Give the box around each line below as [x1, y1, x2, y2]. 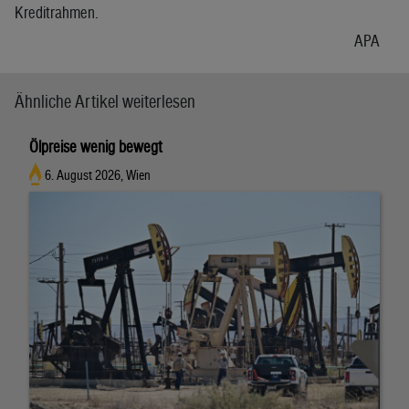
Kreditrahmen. [15, 2, 99, 22]
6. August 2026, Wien [45, 167, 152, 184]
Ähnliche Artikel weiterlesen [15, 90, 195, 111]
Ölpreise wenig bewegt [29, 136, 163, 156]
